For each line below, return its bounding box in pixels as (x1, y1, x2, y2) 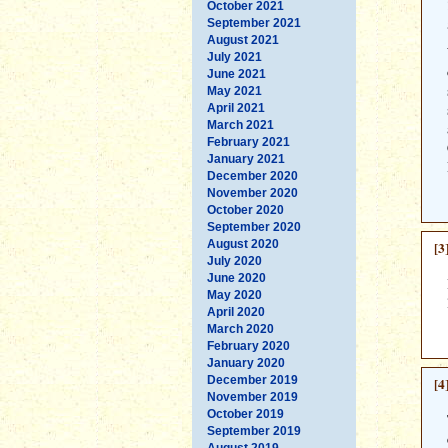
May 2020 (207, 287, 262, 302)
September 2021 (207, 15, 301, 30)
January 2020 (207, 355, 285, 370)
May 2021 (207, 83, 262, 98)
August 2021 (207, 32, 279, 47)
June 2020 (207, 270, 266, 285)
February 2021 (207, 134, 290, 149)
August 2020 (207, 236, 279, 251)
